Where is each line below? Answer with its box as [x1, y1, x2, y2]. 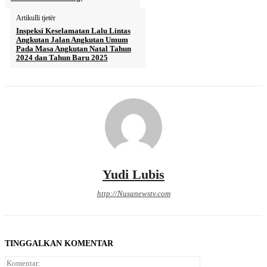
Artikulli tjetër [15, 13, 55, 22]
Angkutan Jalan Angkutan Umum [15, 35, 128, 44]
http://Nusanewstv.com [97, 188, 170, 198]
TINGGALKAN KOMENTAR [5, 238, 113, 248]
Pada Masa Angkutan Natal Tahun [15, 44, 131, 53]
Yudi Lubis [103, 166, 164, 182]
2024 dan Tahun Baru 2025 [15, 52, 108, 62]
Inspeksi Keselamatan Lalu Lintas [15, 26, 131, 35]
